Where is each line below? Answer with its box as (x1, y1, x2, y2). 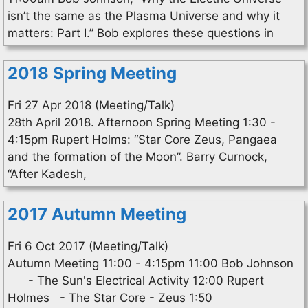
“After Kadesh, (8, 167, 87, 181)
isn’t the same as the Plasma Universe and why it (8, 9, 280, 23)
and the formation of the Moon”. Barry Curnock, (8, 150, 267, 164)
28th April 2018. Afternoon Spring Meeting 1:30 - (8, 115, 276, 129)
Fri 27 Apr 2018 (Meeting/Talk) (8, 98, 175, 112)
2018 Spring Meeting (8, 63, 177, 83)
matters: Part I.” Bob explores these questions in (8, 26, 274, 40)
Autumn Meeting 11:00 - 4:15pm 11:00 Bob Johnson (8, 256, 294, 270)
